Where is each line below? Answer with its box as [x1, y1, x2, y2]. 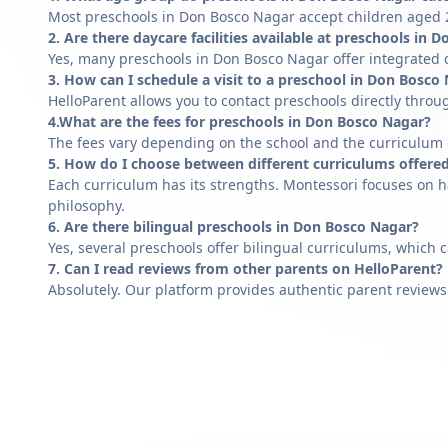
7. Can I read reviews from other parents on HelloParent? [48, 259, 443, 278]
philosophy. [48, 196, 125, 215]
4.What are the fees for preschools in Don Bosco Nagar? [48, 112, 431, 131]
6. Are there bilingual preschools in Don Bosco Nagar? [48, 217, 419, 236]
